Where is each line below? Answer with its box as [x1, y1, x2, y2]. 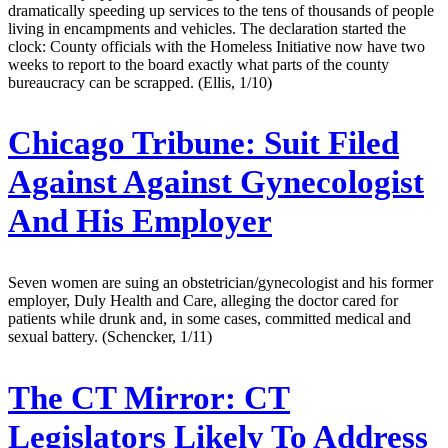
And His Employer [8, 203, 272, 240]
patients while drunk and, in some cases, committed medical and [8, 310, 411, 328]
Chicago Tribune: [8, 125, 256, 162]
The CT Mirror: [8, 380, 236, 417]
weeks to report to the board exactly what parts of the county [8, 55, 389, 73]
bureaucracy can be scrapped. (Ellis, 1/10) [8, 73, 272, 91]
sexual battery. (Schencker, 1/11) [8, 328, 212, 346]
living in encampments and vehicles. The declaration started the [8, 19, 406, 37]
